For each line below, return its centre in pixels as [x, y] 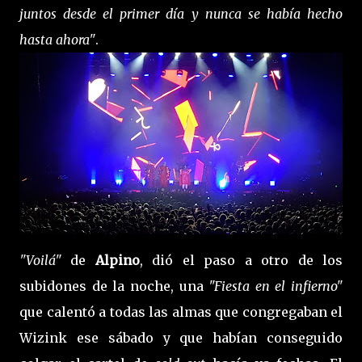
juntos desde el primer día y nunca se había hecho [181, 13]
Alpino [117, 260]
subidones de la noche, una [114, 286]
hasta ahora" [57, 39]
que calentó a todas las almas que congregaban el [181, 311]
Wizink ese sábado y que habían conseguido [181, 337]
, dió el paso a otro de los [241, 260]
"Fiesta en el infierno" [276, 286]
